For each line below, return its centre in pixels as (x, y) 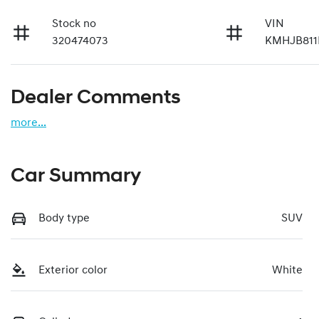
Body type (64, 218)
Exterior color (73, 270)
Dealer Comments (96, 98)
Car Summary (76, 176)
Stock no (74, 24)
